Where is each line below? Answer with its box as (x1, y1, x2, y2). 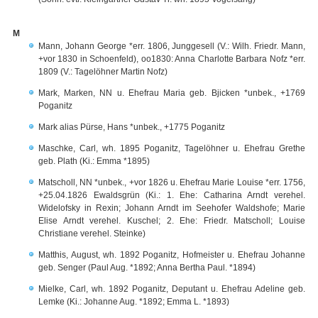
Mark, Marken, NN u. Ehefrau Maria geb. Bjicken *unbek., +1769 (38, 88, 305, 98)
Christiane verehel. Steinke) (38, 229, 146, 238)
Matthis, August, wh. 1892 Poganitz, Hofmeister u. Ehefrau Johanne (38, 250, 305, 260)
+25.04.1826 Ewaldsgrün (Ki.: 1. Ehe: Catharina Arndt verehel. (38, 190, 305, 200)
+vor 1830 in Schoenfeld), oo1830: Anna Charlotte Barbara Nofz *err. (38, 54, 305, 64)
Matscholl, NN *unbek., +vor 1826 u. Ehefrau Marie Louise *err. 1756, (38, 177, 305, 187)
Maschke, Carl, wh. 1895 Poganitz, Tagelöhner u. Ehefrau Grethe (38, 143, 305, 153)
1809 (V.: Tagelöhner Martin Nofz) (38, 67, 168, 77)
